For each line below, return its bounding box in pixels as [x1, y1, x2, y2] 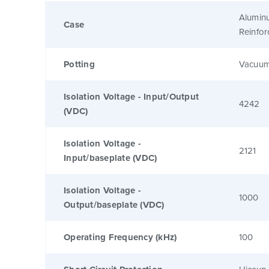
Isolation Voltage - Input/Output [64, 89, 199, 103]
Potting [64, 57, 95, 71]
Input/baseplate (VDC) [64, 151, 157, 165]
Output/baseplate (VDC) [64, 198, 165, 211]
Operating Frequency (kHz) [64, 230, 177, 244]
